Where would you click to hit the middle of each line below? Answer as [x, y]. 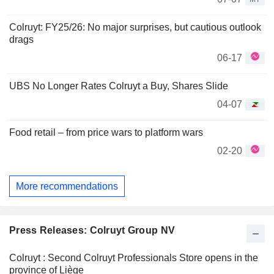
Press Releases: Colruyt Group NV [92, 231]
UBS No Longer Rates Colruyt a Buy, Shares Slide [119, 86]
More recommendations [67, 186]
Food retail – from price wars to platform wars [106, 132]
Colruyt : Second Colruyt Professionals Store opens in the [134, 258]
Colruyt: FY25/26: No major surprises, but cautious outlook [135, 27]
